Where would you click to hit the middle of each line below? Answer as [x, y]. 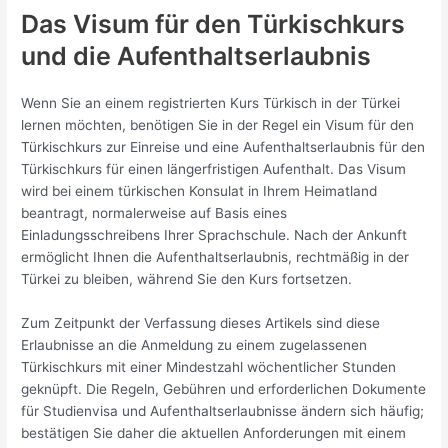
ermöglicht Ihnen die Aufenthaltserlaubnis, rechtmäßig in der [215, 257]
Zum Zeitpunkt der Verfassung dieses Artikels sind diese [201, 323]
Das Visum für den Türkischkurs [213, 24]
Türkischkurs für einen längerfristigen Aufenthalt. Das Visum [214, 169]
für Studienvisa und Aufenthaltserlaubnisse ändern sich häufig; [223, 411]
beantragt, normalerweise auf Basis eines [154, 213]
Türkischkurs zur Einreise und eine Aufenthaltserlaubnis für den [223, 147]
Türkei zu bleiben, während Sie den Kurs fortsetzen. [187, 279]
